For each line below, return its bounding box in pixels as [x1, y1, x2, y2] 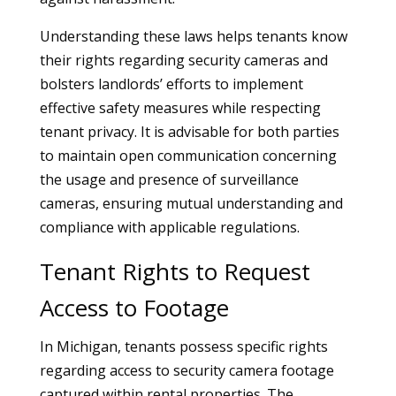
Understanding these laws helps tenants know [39, 27, 347, 46]
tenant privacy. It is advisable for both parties [39, 122, 339, 141]
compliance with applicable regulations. [39, 217, 300, 237]
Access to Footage [39, 292, 229, 324]
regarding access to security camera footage [39, 361, 334, 380]
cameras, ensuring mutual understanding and [39, 194, 343, 213]
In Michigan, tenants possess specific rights [39, 337, 328, 356]
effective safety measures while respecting [39, 98, 321, 118]
